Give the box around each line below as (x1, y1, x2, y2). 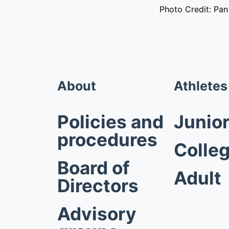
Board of (57, 157, 130, 178)
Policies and (57, 111, 164, 132)
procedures (57, 129, 157, 150)
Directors (57, 175, 139, 196)
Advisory (57, 203, 136, 224)
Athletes (174, 78, 227, 94)
